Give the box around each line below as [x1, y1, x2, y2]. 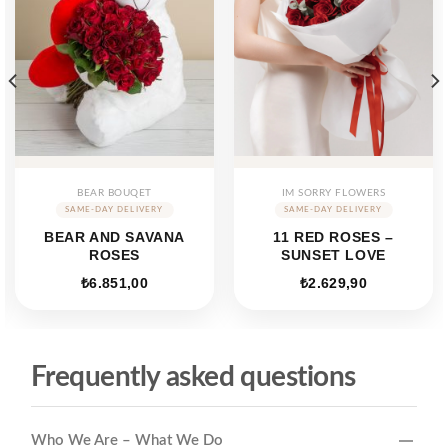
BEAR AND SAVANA [44, 228, 185, 245]
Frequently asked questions [31, 363, 356, 392]
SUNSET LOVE [281, 246, 386, 263]
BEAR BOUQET [77, 188, 152, 199]
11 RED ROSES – [273, 228, 394, 245]
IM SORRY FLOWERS [281, 188, 386, 199]
